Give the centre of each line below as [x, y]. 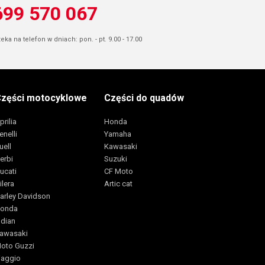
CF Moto [118, 171]
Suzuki [115, 159]
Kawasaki [120, 146]
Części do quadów [144, 98]
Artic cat [118, 183]
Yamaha [117, 134]
